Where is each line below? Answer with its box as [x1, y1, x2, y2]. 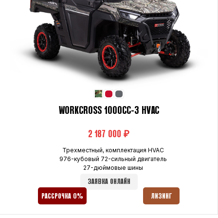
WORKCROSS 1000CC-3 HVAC [58, 106, 159, 115]
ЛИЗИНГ [150, 193, 172, 200]
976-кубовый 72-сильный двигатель [59, 155, 167, 163]
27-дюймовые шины [83, 163, 143, 171]
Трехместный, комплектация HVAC [62, 146, 164, 154]
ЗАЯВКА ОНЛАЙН [87, 178, 130, 185]
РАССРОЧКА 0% [41, 193, 84, 200]
